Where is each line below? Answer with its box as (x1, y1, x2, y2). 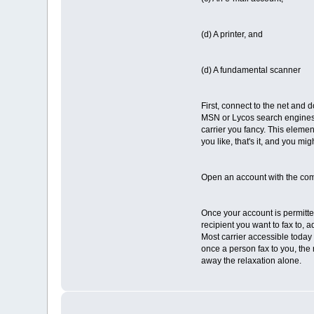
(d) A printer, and (200, 29, 263, 39)
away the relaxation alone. (200, 255, 301, 266)
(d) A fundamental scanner (200, 64, 301, 75)
